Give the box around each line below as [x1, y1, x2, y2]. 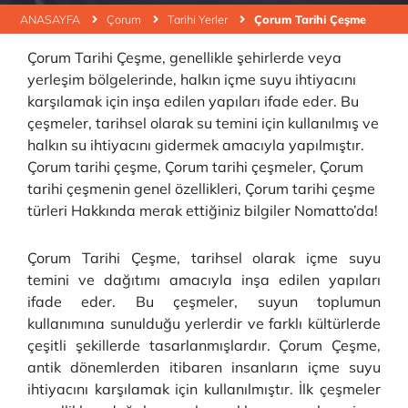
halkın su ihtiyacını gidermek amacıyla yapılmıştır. [27, 136, 364, 154]
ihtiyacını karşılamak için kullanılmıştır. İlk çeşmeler [27, 380, 381, 398]
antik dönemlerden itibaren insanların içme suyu [27, 358, 381, 376]
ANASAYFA [20, 12, 83, 26]
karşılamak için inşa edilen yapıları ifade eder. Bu [27, 92, 359, 110]
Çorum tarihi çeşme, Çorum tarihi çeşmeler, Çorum [27, 158, 363, 176]
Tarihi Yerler [168, 12, 230, 26]
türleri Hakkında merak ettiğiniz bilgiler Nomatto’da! [27, 201, 378, 219]
